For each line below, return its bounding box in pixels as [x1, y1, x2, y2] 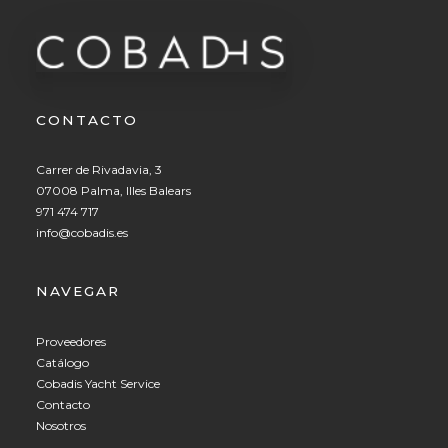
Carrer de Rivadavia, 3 [36, 162, 162, 178]
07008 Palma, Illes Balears [36, 183, 191, 199]
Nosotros [36, 417, 86, 433]
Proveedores [36, 333, 106, 349]
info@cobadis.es [36, 225, 128, 241]
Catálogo [36, 354, 89, 370]
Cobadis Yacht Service [36, 375, 160, 391]
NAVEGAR [36, 283, 120, 300]
